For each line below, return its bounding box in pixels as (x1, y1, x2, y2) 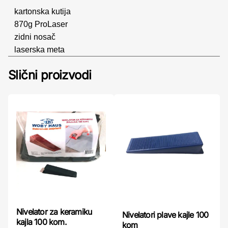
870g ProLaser (14, 20, 68, 28)
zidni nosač (14, 33, 55, 41)
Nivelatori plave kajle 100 (122, 210, 209, 220)
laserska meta (14, 45, 65, 54)
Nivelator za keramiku (16, 207, 92, 217)
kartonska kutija (14, 7, 71, 16)
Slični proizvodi (8, 68, 92, 82)
